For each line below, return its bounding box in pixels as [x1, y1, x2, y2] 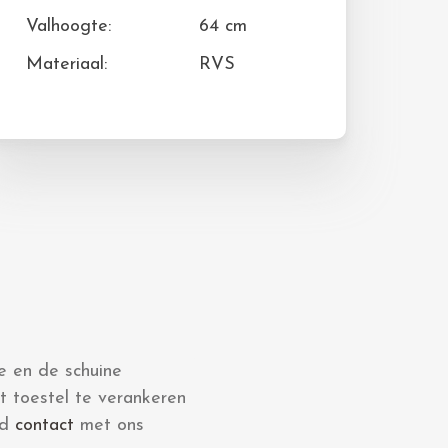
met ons [74, 415, 144, 435]
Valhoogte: [26, 17, 111, 36]
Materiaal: [26, 55, 107, 74]
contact [15, 415, 74, 435]
